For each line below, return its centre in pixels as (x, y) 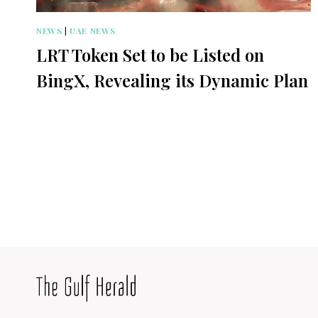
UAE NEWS (93, 31)
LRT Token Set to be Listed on (150, 55)
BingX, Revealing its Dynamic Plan (172, 81)
